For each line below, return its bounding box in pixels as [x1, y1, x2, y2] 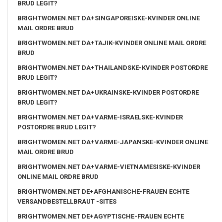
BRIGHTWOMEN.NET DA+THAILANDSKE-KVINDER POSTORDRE [17, 63, 208, 71]
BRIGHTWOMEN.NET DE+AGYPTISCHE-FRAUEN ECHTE [17, 212, 184, 220]
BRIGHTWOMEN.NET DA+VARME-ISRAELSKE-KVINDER [17, 113, 183, 121]
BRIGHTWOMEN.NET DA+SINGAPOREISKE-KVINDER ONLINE [17, 14, 200, 22]
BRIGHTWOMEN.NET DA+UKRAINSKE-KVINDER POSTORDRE [17, 88, 199, 96]
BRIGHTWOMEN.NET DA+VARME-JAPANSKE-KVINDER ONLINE [17, 138, 208, 146]
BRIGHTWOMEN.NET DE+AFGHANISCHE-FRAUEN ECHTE [17, 187, 189, 195]
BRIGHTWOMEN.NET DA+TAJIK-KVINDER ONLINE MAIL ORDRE [17, 39, 206, 47]
